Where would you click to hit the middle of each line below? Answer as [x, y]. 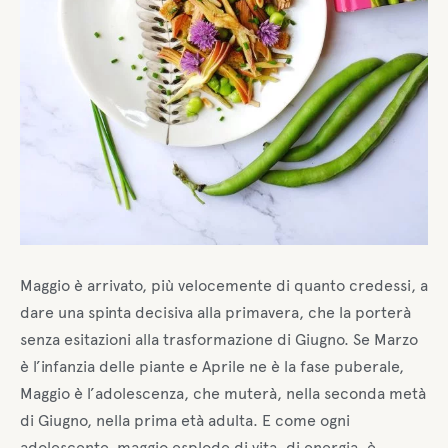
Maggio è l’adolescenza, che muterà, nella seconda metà [223, 393]
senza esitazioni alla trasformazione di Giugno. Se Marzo [219, 339]
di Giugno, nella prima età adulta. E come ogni [185, 420]
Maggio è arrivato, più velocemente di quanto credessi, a [224, 285]
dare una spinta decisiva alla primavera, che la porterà [215, 312]
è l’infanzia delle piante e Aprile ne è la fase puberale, [212, 366]
